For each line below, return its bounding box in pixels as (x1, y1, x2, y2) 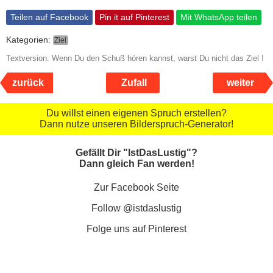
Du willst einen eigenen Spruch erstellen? (46, 107, 227, 118)
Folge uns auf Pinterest (87, 224, 186, 235)
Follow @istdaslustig (91, 203, 182, 214)
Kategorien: (6, 34, 53, 44)
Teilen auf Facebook (10, 12, 88, 23)
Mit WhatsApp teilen (180, 12, 257, 23)
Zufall (121, 77, 147, 88)
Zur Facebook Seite (94, 182, 179, 193)
